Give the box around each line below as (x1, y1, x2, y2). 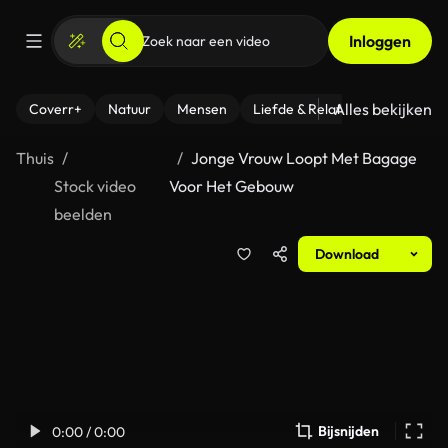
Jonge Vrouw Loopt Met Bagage (191, 148, 418, 168)
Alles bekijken (334, 99, 432, 119)
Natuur (108, 100, 151, 118)
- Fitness (384, 100, 437, 118)
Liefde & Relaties (253, 100, 358, 118)
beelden (54, 204, 112, 224)
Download (315, 245, 379, 263)
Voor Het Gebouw (169, 176, 295, 196)
